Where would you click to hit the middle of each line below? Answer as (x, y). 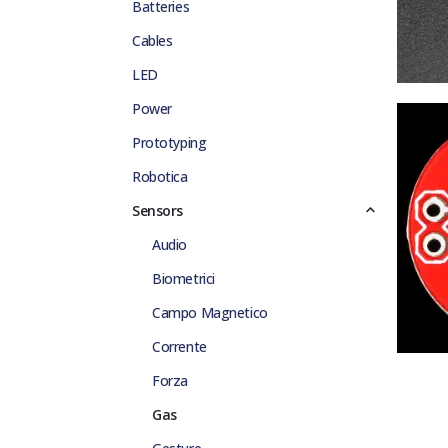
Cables (152, 41)
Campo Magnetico (210, 313)
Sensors (158, 211)
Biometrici (183, 279)
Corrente (179, 347)
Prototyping (169, 143)
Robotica (160, 177)
